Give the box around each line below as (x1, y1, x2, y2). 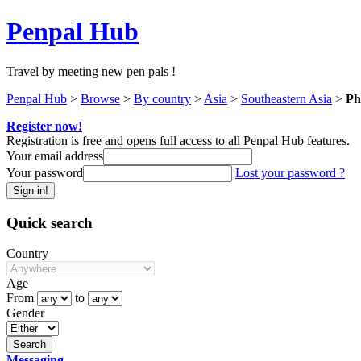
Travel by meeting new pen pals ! (6, 64, 176, 78)
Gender (6, 306, 44, 321)
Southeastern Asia (241, 91, 332, 106)
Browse (81, 91, 120, 106)
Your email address (6, 148, 103, 163)
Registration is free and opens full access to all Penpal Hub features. (6, 133, 350, 147)
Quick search (6, 214, 93, 231)
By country (134, 91, 191, 106)
